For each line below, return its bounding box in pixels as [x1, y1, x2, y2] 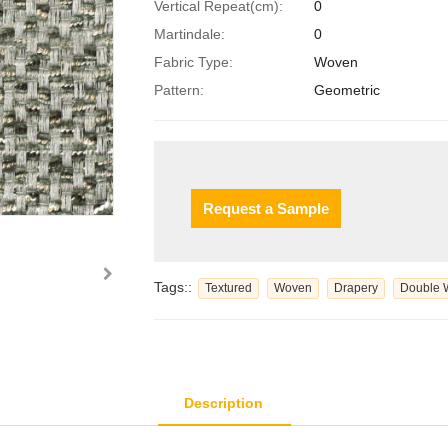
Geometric [314, 82, 380, 98]
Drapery [334, 281, 378, 295]
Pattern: [154, 82, 204, 98]
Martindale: [154, 26, 225, 42]
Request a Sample [203, 200, 329, 217]
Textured [205, 281, 252, 295]
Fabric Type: [154, 54, 233, 70]
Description [183, 395, 263, 411]
